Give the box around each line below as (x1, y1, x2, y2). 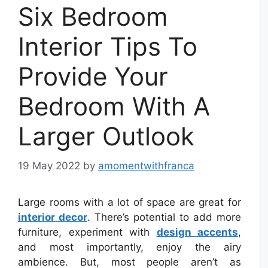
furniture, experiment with (18, 226, 157, 238)
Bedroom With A (18, 91, 210, 122)
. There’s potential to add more (87, 211, 241, 223)
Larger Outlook (18, 121, 194, 152)
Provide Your (18, 61, 168, 92)
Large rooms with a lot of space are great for (18, 196, 241, 208)
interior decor (18, 211, 87, 223)
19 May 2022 (18, 159, 80, 172)
